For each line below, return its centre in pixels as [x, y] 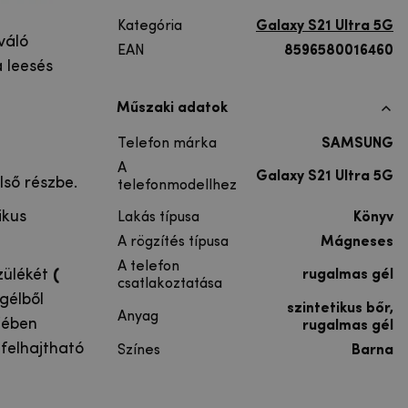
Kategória [150, 26]
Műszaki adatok [172, 108]
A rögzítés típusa [173, 242]
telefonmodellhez [177, 185]
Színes [139, 350]
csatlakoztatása [170, 284]
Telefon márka [167, 143]
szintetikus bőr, [340, 308]
